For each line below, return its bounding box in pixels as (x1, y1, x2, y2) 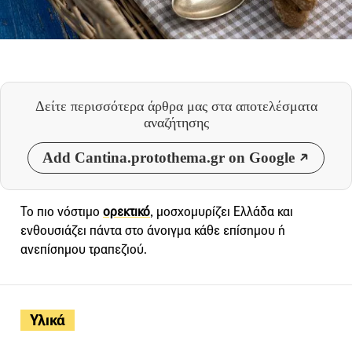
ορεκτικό (103, 203, 150, 220)
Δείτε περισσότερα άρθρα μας (35, 97, 211, 114)
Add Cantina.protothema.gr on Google (42, 148, 295, 166)
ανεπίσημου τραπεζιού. (20, 240, 147, 258)
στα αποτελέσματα (211, 97, 317, 114)
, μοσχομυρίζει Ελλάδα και (150, 203, 293, 220)
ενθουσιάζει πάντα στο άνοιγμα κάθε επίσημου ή (20, 222, 285, 239)
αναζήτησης (143, 114, 209, 130)
